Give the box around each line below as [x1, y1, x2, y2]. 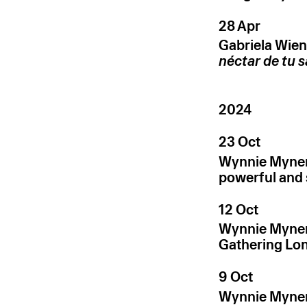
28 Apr [219, 17, 261, 34]
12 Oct [219, 201, 259, 218]
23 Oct [219, 133, 261, 150]
